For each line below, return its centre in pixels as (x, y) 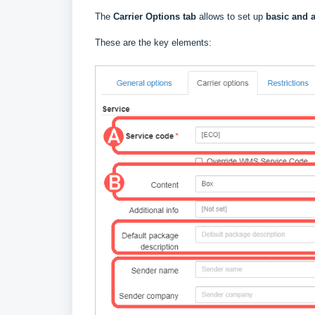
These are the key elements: (153, 43)
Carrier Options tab (155, 17)
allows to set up (230, 17)
